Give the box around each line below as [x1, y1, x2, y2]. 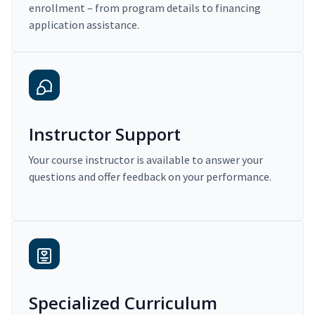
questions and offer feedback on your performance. [29, 169, 271, 184]
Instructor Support [29, 122, 181, 146]
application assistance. [29, 18, 139, 32]
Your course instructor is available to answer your [29, 153, 263, 167]
